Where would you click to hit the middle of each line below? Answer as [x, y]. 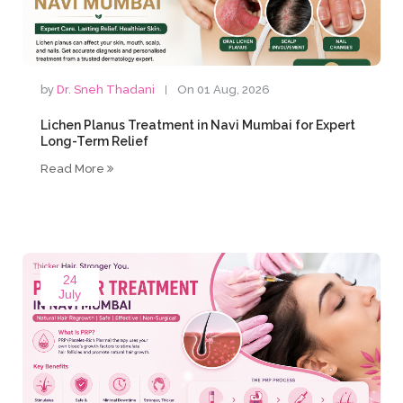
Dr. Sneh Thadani [106, 90]
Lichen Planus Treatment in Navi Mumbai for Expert [198, 125]
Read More [74, 169]
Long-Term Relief [95, 141]
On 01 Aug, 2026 [224, 90]
